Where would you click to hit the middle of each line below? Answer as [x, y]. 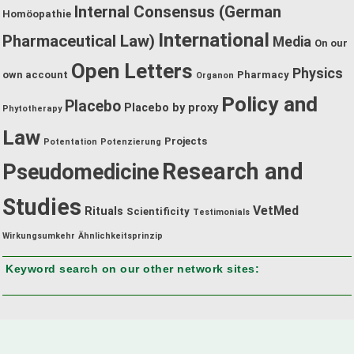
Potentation [70, 141]
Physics [318, 73]
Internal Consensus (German [178, 11]
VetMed [276, 210]
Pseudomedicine [81, 172]
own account [35, 74]
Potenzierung [131, 141]
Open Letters [132, 71]
